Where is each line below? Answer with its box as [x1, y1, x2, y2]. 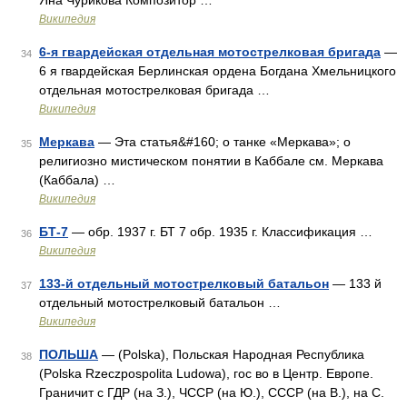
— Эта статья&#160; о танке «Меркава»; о [94, 134, 351, 149]
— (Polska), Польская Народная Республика [98, 347, 364, 362]
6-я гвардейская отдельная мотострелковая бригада [39, 45, 381, 59]
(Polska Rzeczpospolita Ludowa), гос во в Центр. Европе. [39, 366, 373, 381]
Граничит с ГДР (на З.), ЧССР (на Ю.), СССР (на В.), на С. [39, 385, 384, 400]
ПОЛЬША [39, 347, 98, 362]
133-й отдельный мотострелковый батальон [39, 276, 329, 291]
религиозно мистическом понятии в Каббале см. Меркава [39, 154, 383, 168]
